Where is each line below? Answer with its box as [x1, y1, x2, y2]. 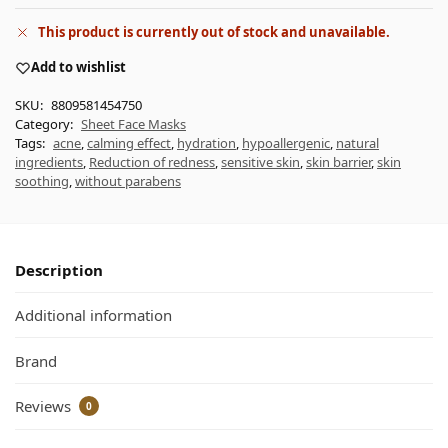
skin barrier [306, 152, 371, 171]
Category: [15, 114, 76, 133]
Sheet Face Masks [81, 114, 186, 133]
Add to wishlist [31, 58, 126, 77]
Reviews [15, 396, 75, 416]
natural [336, 133, 379, 152]
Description [15, 259, 103, 280]
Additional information [15, 305, 172, 326]
